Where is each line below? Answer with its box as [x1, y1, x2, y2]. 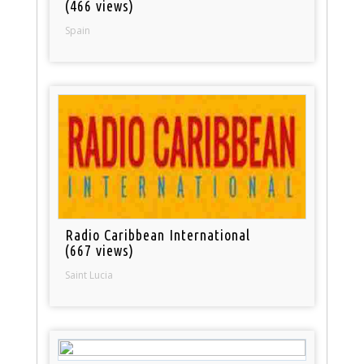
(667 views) [65, 241, 135, 258]
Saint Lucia [65, 267, 114, 282]
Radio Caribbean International [65, 226, 251, 243]
